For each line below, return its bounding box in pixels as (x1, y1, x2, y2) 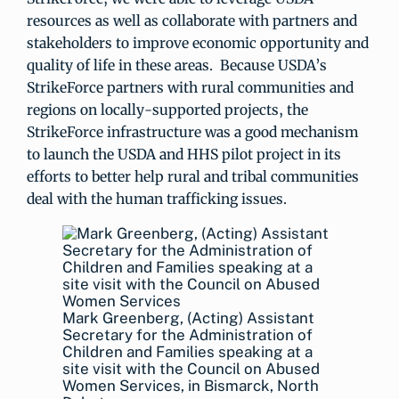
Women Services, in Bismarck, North (62, 377, 319, 395)
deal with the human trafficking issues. (27, 190, 287, 208)
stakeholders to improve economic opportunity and (27, 34, 369, 52)
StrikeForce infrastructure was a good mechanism (27, 123, 358, 141)
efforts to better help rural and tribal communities (27, 167, 359, 185)
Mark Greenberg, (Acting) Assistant (62, 309, 314, 327)
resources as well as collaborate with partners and (27, 12, 357, 29)
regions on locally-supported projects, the (27, 101, 308, 118)
